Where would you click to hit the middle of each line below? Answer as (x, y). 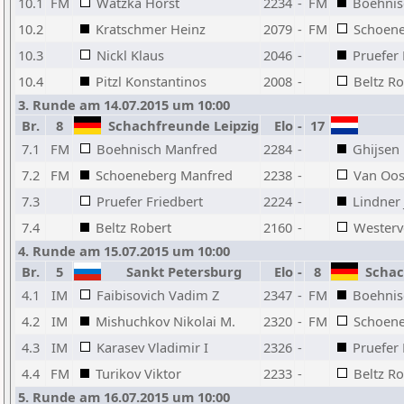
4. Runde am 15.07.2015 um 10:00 (124, 251)
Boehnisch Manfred (157, 149)
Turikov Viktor (138, 373)
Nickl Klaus (130, 55)
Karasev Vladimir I (152, 347)
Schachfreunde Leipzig (180, 125)
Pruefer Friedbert (150, 201)
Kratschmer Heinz (151, 29)
